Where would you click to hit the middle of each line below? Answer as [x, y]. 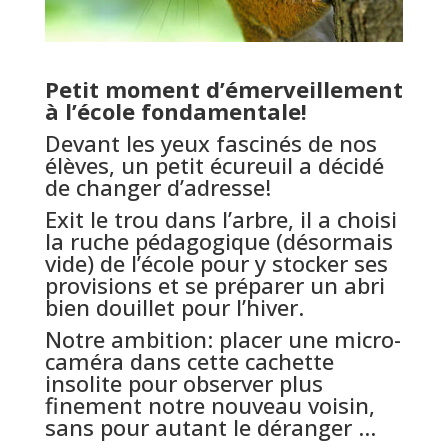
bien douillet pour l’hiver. [174, 307]
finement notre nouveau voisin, [209, 405]
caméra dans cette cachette [189, 361]
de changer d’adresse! [157, 187]
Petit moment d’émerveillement [223, 89]
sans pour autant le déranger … [210, 427]
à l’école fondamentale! [175, 111]
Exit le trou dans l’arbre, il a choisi [220, 219]
